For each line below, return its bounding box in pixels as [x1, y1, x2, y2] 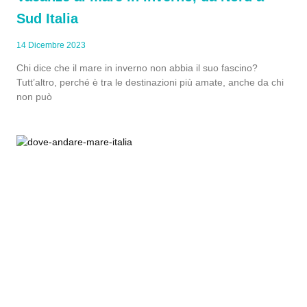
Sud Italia [16, 11, 78, 26]
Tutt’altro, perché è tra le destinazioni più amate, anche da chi [16, 77, 284, 88]
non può [16, 91, 52, 102]
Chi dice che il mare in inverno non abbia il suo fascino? [16, 62, 258, 73]
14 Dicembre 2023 [16, 40, 86, 50]
